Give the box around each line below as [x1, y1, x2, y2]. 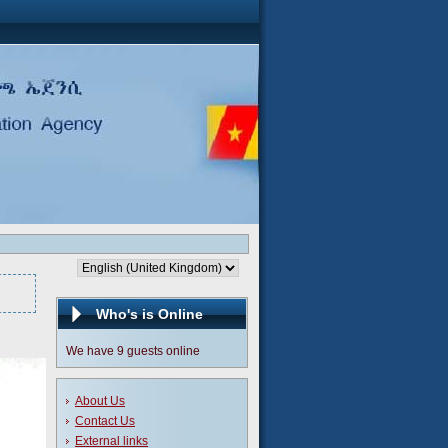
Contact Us [75, 414, 135, 428]
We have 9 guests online [66, 344, 200, 358]
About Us [75, 394, 125, 408]
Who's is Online [96, 306, 203, 322]
